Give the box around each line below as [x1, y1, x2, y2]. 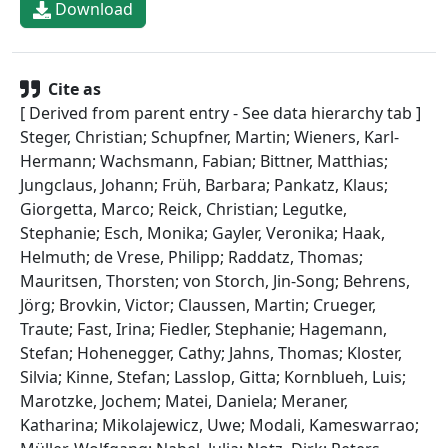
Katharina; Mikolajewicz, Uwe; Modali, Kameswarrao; [20, 413, 419, 436]
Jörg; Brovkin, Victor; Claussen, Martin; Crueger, [20, 293, 376, 316]
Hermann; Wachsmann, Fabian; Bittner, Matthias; [20, 149, 388, 172]
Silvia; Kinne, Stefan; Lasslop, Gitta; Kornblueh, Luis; [20, 365, 406, 388]
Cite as [48, 77, 101, 100]
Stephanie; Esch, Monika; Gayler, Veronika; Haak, [20, 221, 385, 244]
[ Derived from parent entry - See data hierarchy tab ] [20, 101, 421, 124]
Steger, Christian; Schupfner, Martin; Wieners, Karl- [20, 125, 399, 148]
